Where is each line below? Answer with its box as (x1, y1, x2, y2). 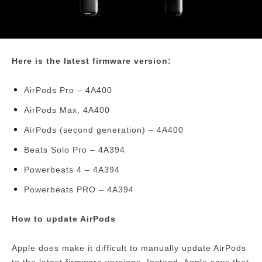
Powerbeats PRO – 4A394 (24, 185, 134, 195)
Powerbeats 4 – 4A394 (24, 165, 120, 175)
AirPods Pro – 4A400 (24, 85, 112, 95)
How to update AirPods (12, 214, 116, 224)
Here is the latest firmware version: (12, 56, 171, 66)
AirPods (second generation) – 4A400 (24, 125, 184, 135)
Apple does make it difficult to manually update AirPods (12, 243, 246, 253)
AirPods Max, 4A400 (24, 105, 110, 115)
